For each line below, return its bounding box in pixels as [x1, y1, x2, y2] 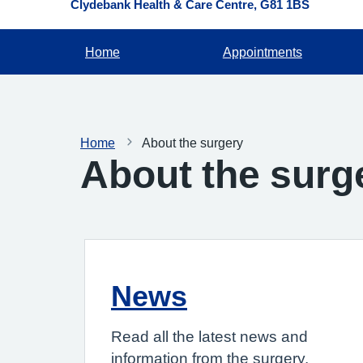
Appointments [222, 45, 302, 58]
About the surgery [142, 136, 243, 149]
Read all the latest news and [111, 329, 308, 344]
